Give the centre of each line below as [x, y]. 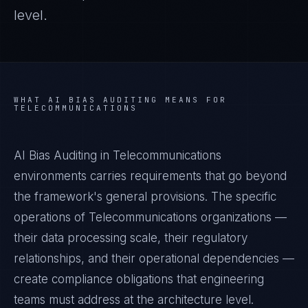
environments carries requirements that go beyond [150, 176]
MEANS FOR [192, 100]
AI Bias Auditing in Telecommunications [118, 155]
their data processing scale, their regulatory [131, 238]
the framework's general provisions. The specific [145, 197]
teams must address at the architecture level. [134, 300]
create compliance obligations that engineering [139, 279]
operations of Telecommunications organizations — [150, 217]
